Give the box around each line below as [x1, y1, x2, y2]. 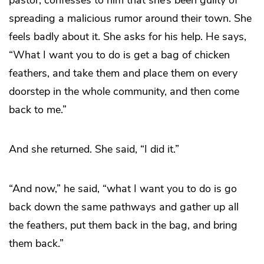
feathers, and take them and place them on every [9, 65, 237, 80]
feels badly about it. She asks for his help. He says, [9, 29, 246, 44]
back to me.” [9, 102, 67, 117]
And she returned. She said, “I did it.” [9, 141, 179, 156]
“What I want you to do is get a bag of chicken [9, 47, 230, 62]
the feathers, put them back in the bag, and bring [9, 217, 237, 232]
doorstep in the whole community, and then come [9, 84, 239, 98]
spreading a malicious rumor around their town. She [9, 11, 252, 25]
